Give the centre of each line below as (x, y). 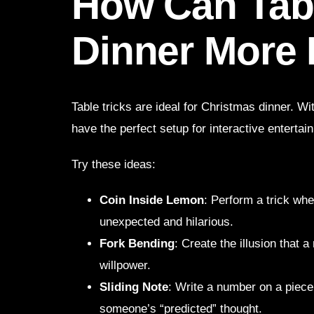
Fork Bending (137, 243)
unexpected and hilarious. (166, 221)
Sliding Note (134, 287)
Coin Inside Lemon (152, 200)
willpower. (125, 265)
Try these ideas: (114, 164)
